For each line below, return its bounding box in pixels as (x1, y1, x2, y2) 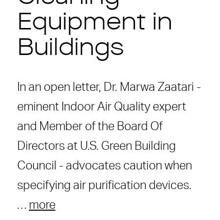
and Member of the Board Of (17, 120, 163, 133)
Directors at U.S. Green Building (17, 140, 176, 152)
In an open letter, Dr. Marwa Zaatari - (17, 81, 201, 93)
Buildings (17, 37, 124, 61)
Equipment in (17, 11, 172, 35)
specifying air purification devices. (17, 179, 192, 192)
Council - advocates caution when (17, 160, 192, 172)
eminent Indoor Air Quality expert (17, 101, 186, 113)
